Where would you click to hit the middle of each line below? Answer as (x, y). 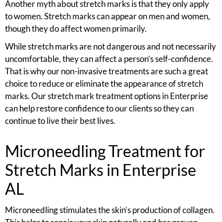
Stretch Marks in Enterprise (101, 170)
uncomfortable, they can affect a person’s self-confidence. (109, 58)
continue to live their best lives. (60, 120)
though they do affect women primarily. (76, 29)
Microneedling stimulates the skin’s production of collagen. (110, 210)
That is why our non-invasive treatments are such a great (107, 71)
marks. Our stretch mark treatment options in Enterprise (107, 96)
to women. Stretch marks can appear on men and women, (108, 16)
